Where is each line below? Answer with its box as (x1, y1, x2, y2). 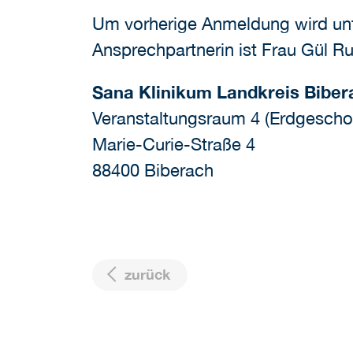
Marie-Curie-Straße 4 (92, 134, 255, 155)
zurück (121, 266, 170, 284)
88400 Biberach (92, 160, 214, 181)
